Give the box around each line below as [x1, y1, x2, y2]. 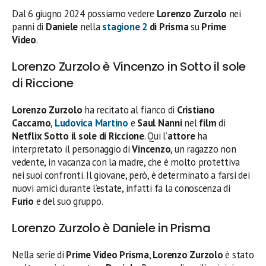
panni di [12, 20, 46, 34]
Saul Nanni [137, 116, 182, 130]
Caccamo [12, 116, 51, 130]
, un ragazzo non [170, 142, 236, 156]
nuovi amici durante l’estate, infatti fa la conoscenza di [12, 182, 230, 195]
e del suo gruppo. [36, 195, 103, 208]
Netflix [12, 129, 42, 143]
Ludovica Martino [54, 116, 128, 130]
